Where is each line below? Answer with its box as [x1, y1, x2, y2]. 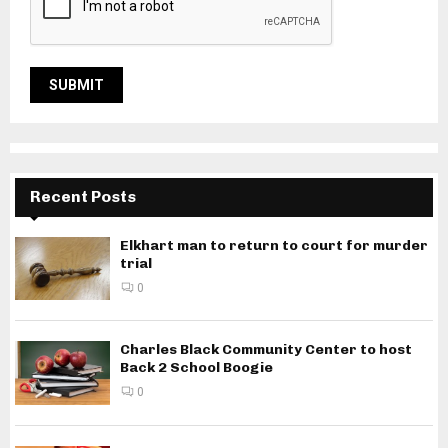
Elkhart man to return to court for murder [120, 237, 428, 255]
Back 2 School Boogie [120, 359, 273, 377]
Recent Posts [30, 187, 136, 207]
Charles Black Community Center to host [120, 341, 412, 359]
